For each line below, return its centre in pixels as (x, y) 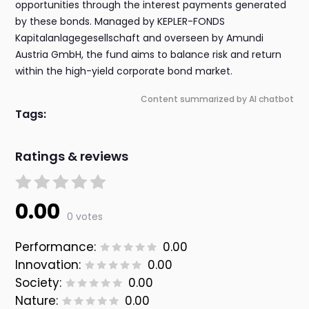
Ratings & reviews (72, 157)
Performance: (56, 247)
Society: (39, 283)
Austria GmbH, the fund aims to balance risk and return (149, 55)
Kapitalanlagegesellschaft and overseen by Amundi (140, 38)
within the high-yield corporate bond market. (124, 71)
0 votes (85, 217)
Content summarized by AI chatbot (217, 99)
